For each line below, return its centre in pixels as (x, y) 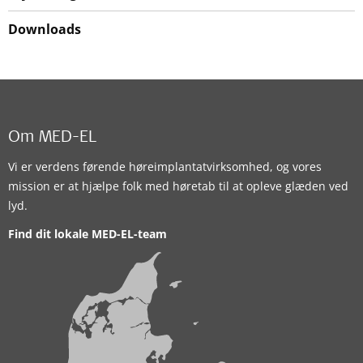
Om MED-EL (52, 138)
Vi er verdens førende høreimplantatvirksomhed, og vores (165, 166)
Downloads (45, 29)
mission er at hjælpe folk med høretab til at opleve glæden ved (178, 186)
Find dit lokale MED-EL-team (88, 233)
